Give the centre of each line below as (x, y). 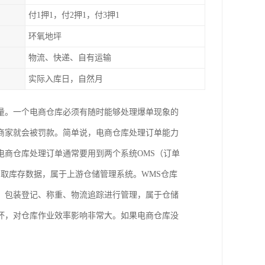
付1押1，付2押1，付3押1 (74, 15)
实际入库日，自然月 (66, 79)
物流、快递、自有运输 (70, 58)
